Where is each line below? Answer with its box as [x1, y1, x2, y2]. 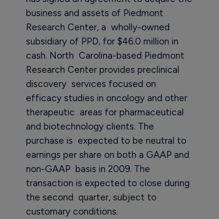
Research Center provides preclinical [25, 64, 179, 75]
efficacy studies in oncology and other [25, 92, 187, 104]
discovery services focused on [25, 78, 156, 89]
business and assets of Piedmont [25, 7, 163, 19]
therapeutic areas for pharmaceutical [25, 107, 184, 118]
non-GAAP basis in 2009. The [25, 163, 150, 175]
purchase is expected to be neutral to [25, 135, 186, 146]
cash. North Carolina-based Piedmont [25, 50, 184, 61]
